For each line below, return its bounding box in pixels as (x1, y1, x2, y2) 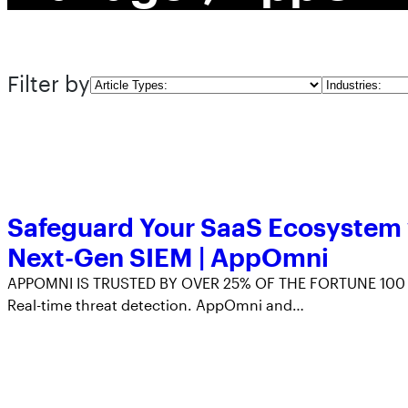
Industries (321, 73, 389, 91)
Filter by (7, 70, 90, 97)
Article (89, 73, 134, 91)
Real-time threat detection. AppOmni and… (7, 295, 304, 313)
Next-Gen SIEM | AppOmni (7, 241, 329, 271)
